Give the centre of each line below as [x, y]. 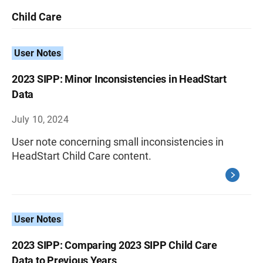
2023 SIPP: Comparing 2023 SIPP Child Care [114, 245]
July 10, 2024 [40, 119]
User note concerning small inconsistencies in [118, 142]
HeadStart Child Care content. [82, 156]
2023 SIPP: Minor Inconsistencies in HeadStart [119, 79]
